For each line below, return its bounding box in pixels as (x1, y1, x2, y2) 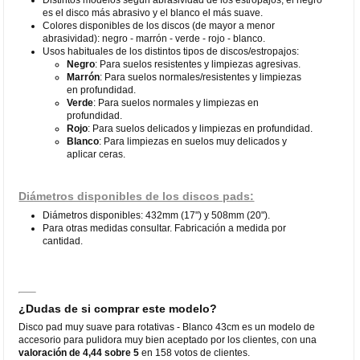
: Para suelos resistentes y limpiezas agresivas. (95, 58, 301, 70)
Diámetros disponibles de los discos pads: (18, 189, 255, 202)
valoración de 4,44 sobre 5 (18, 346, 140, 358)
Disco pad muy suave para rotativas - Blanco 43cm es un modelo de (18, 321, 316, 333)
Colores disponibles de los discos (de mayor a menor (43, 19, 276, 31)
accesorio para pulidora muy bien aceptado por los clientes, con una (18, 333, 317, 346)
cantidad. (43, 235, 84, 247)
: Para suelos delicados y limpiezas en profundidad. (88, 122, 313, 134)
